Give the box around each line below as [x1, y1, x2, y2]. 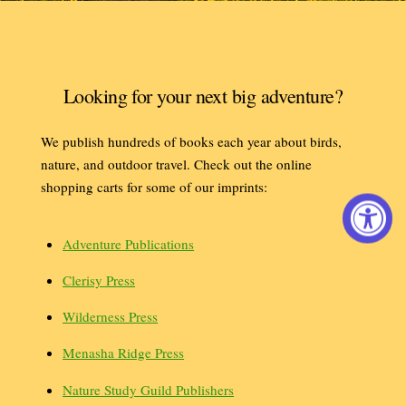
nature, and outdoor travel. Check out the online [40, 154, 312, 173]
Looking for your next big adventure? [63, 82, 343, 109]
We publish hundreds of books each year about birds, [40, 131, 342, 150]
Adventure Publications [63, 234, 195, 253]
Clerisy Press [63, 271, 136, 290]
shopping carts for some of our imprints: [40, 177, 267, 196]
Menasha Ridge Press [63, 343, 185, 362]
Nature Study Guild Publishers [63, 380, 235, 399]
